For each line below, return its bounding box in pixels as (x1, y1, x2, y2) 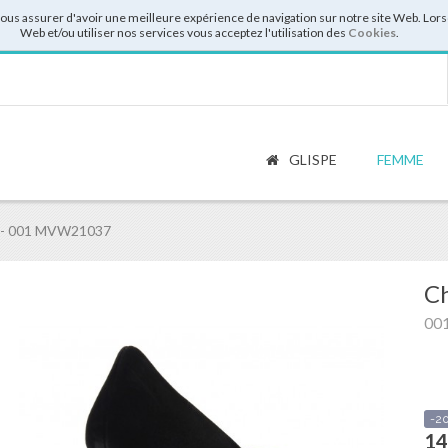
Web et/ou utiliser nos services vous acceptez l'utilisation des (19, 25, 348, 40)
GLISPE (286, 151, 337, 168)
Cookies (347, 25, 396, 40)
